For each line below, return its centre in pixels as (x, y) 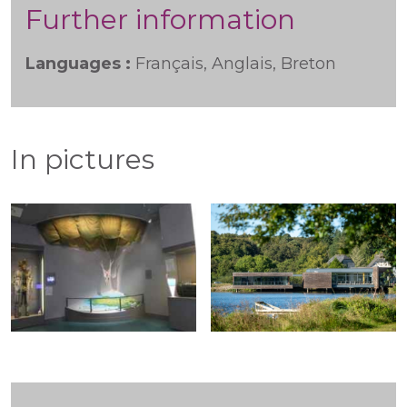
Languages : (80, 64)
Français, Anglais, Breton (236, 64)
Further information (160, 20)
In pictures (83, 159)
